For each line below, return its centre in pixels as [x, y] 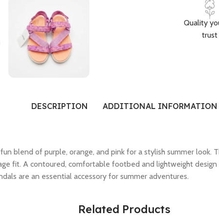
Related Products [124, 209]
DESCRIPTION [59, 106]
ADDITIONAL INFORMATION [160, 106]
